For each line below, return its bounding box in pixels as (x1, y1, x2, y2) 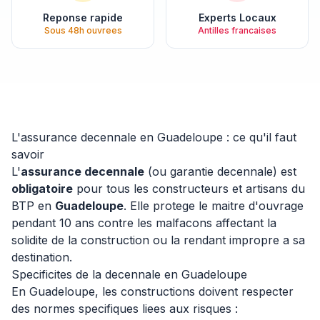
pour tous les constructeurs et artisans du (73, 181, 305, 196)
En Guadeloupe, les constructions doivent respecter (11, 284, 294, 299)
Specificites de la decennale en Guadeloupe (11, 267, 247, 281)
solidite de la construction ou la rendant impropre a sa (11, 233, 305, 247)
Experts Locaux (198, 11, 276, 24)
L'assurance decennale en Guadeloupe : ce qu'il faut (11, 130, 296, 144)
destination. (11, 250, 72, 264)
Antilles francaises (198, 25, 276, 36)
